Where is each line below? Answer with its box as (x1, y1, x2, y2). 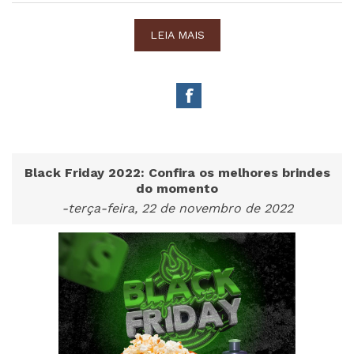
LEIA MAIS (149, 28, 205, 41)
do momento (136, 180, 218, 196)
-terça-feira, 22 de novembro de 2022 (61, 200, 293, 216)
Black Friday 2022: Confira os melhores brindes (24, 164, 330, 180)
